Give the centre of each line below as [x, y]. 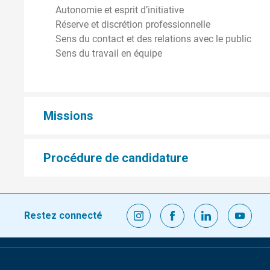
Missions [68, 115]
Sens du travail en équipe [109, 53]
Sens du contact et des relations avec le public [153, 39]
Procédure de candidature [116, 158]
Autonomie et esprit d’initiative [120, 10]
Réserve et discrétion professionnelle [133, 24]
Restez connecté [63, 215]
